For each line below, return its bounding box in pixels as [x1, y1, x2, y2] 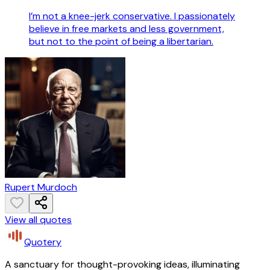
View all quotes [5, 213, 72, 227]
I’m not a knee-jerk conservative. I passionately [29, 10, 235, 23]
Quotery [24, 236, 61, 249]
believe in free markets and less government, [29, 22, 224, 36]
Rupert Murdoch [5, 181, 77, 194]
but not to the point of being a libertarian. [29, 35, 213, 48]
